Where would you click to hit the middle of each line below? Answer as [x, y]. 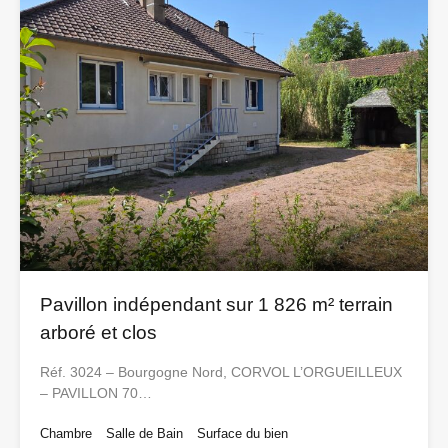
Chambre [66, 434]
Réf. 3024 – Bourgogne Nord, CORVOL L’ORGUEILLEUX [221, 372]
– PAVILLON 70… [96, 393]
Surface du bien [242, 434]
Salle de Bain [144, 434]
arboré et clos [98, 333]
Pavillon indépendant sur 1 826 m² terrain [216, 305]
